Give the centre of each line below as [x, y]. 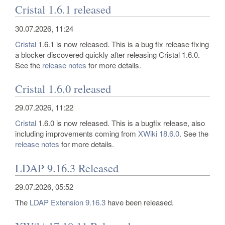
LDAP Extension [57, 202]
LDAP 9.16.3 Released [67, 167]
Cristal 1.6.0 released [63, 88]
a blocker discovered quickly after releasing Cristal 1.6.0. [107, 54]
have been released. [140, 202]
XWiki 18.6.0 [159, 134]
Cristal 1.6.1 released [63, 9]
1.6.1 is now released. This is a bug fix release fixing [123, 44]
